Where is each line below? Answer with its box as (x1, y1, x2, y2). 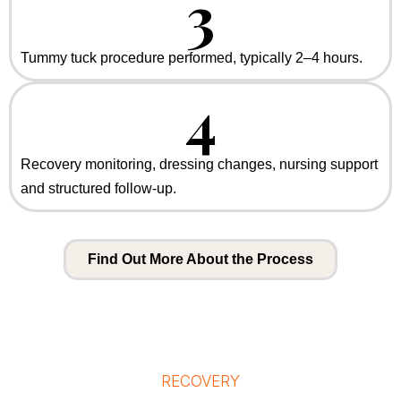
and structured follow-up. (21, 181, 176, 196)
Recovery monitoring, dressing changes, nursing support (21, 157, 378, 172)
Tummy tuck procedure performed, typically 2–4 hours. (21, 50, 363, 65)
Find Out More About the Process (88, 252, 313, 267)
